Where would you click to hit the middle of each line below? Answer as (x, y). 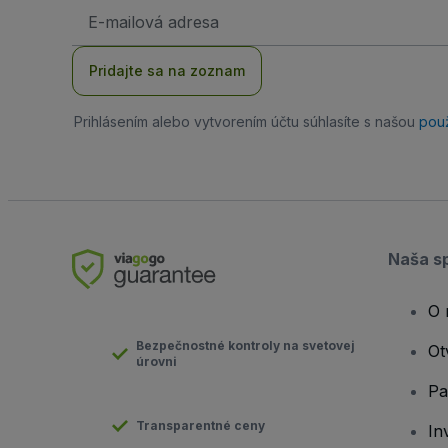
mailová (110, 25)
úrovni (156, 362)
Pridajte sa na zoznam (167, 71)
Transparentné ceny (200, 426)
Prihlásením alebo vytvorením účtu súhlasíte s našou (246, 122)
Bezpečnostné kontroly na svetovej (245, 346)
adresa (108, 41)
